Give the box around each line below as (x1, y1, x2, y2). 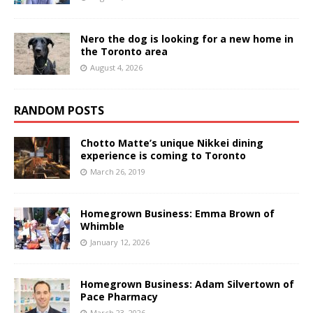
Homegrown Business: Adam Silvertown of (80, 277, 294, 291)
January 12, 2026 (90, 236, 150, 247)
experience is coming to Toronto (80, 148, 246, 162)
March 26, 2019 (90, 166, 145, 177)
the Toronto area (80, 44, 168, 58)
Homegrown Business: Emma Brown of (80, 206, 275, 220)
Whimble (80, 219, 124, 233)
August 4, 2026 (90, 61, 143, 73)
